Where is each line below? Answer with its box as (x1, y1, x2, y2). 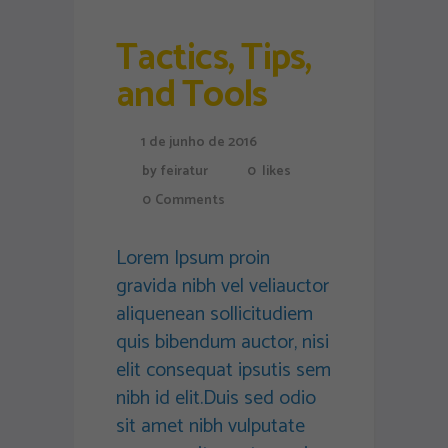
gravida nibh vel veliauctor (116, 270, 329, 304)
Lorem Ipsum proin (116, 242, 270, 276)
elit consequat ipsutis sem (116, 354, 331, 388)
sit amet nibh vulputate (116, 410, 305, 444)
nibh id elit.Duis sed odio (116, 382, 316, 416)
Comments (155, 189, 225, 213)
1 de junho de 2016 (141, 131, 257, 155)
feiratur (160, 160, 208, 184)
